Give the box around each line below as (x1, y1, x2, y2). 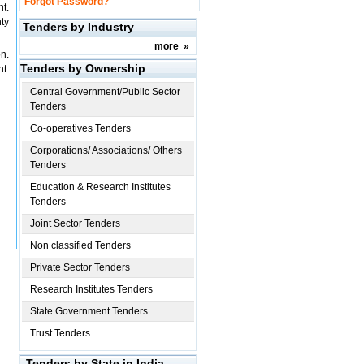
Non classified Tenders (30, 240, 131, 251)
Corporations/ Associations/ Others (30, 145, 182, 156)
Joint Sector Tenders (30, 218, 120, 229)
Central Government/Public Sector (30, 86, 180, 97)
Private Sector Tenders (30, 262, 130, 273)
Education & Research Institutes (30, 181, 171, 193)
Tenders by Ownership (20, 62, 145, 75)
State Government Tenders (30, 305, 148, 317)
